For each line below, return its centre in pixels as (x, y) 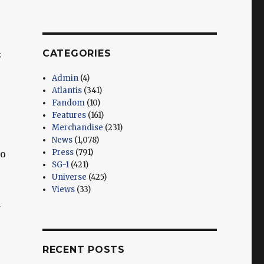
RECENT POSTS (83, 249)
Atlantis (67, 90)
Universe (70, 177)
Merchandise (78, 127)
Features (69, 115)
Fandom (69, 103)
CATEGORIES (77, 53)
